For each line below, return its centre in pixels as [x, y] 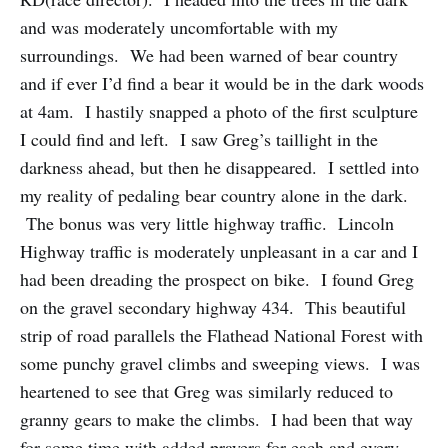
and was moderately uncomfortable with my [179, 27]
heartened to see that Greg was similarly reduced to [206, 391]
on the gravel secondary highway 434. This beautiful [213, 307]
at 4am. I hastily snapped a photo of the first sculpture [219, 111]
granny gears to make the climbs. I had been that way [216, 419]
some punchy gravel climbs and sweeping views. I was [220, 363]
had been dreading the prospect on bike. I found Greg [217, 279]
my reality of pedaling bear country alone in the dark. [214, 195]
